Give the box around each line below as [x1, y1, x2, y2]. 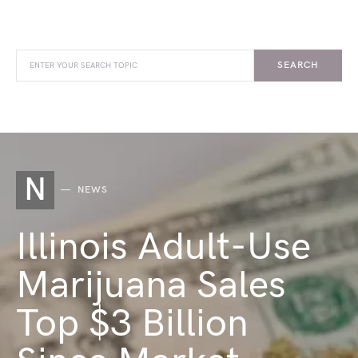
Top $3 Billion [16, 301, 249, 347]
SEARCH [277, 59, 319, 71]
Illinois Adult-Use [16, 225, 311, 270]
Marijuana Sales [16, 263, 286, 308]
